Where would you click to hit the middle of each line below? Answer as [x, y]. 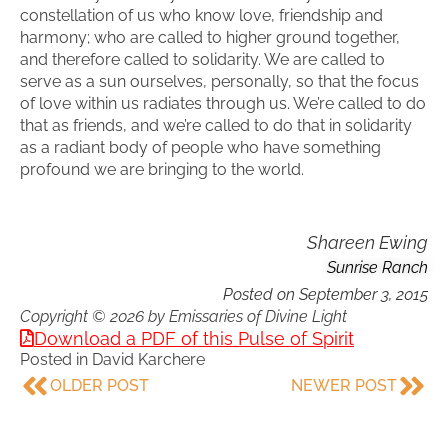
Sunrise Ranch [377, 267]
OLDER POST [99, 385]
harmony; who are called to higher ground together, [210, 37]
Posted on [261, 294]
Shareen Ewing [367, 242]
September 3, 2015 [363, 294]
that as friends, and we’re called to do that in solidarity [216, 125]
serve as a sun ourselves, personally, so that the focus [219, 81]
